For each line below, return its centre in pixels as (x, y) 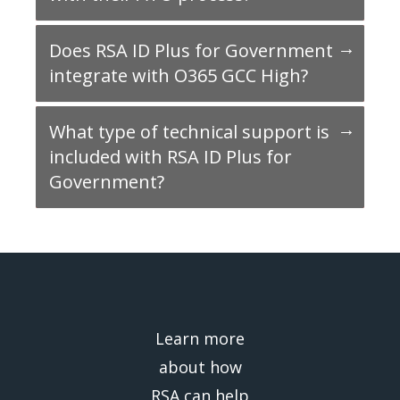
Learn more (200, 339)
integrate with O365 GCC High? (179, 76)
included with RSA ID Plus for (171, 157)
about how (200, 367)
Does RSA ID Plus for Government (191, 51)
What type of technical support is (189, 132)
